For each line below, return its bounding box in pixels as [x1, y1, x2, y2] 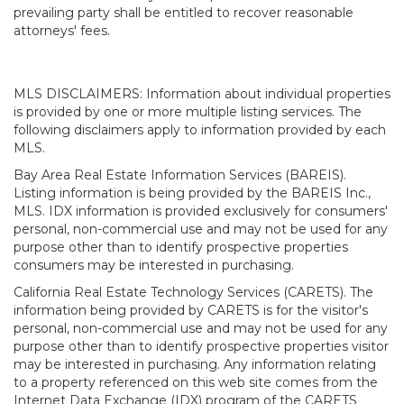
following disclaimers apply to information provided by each [14, 122, 386, 138]
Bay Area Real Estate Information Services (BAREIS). [14, 167, 346, 183]
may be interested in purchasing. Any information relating [14, 356, 376, 372]
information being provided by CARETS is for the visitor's [14, 302, 368, 318]
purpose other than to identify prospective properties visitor [14, 338, 389, 354]
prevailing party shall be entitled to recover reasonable [14, 5, 353, 21]
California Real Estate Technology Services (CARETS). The [14, 284, 373, 300]
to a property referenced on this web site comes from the [14, 374, 378, 390]
